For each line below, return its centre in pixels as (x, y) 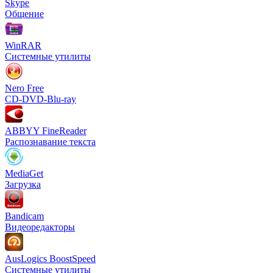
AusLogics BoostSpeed (50, 258)
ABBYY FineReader (46, 130)
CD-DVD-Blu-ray (41, 99)
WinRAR (23, 45)
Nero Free (24, 88)
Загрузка (23, 184)
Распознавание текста (50, 141)
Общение (24, 13)
